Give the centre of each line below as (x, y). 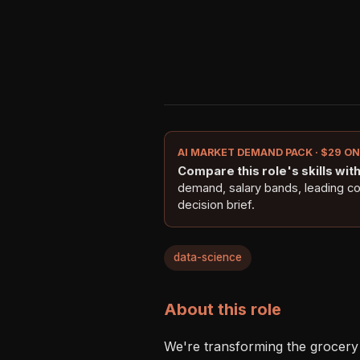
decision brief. (216, 205)
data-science (208, 258)
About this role (223, 309)
